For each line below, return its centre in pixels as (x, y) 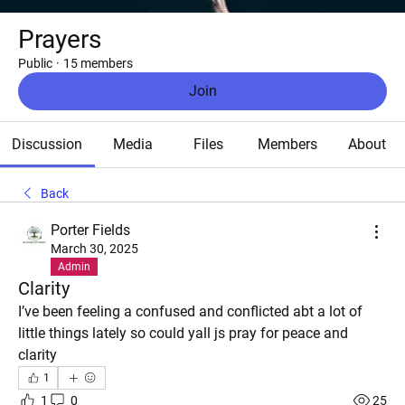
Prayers (60, 39)
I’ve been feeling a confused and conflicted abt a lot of (190, 311)
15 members (98, 63)
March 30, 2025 (94, 249)
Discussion (47, 144)
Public (35, 63)
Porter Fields (90, 230)
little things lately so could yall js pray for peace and (183, 333)
